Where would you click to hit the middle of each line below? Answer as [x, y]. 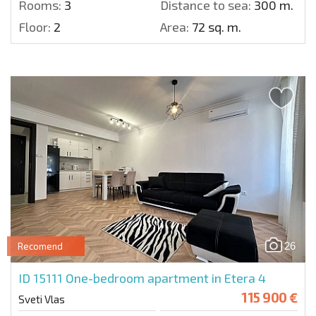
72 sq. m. [215, 27]
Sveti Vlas [42, 299]
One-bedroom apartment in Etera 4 [166, 278]
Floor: [35, 27]
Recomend [40, 246]
